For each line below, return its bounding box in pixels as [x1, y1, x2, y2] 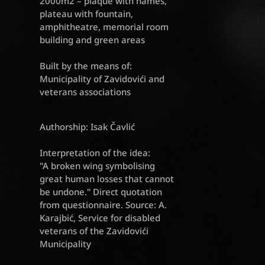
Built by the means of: [40, 60, 132, 72]
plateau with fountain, [40, 8, 134, 20]
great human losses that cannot [40, 173, 174, 185]
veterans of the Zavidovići [40, 225, 149, 237]
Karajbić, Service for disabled [40, 212, 161, 224]
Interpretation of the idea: [40, 147, 151, 159]
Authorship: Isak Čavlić [40, 121, 135, 133]
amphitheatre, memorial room [40, 21, 169, 33]
